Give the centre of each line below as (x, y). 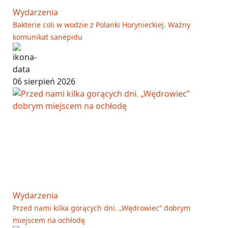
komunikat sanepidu (48, 37)
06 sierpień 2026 (44, 81)
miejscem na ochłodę (49, 220)
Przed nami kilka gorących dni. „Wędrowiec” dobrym (102, 208)
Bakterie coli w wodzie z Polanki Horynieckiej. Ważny (102, 24)
